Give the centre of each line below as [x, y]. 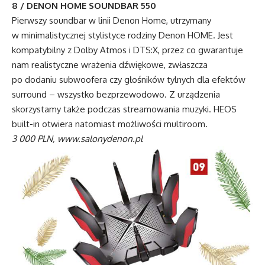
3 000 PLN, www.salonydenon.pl [77, 139]
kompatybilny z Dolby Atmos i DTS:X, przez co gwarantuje [127, 50]
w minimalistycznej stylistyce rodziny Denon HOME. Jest [122, 35]
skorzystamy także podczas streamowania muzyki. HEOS [124, 109]
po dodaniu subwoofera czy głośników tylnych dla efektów [129, 80]
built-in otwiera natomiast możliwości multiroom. [110, 124]
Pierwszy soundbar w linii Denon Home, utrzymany [112, 21]
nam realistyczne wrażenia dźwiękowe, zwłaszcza [110, 65]
